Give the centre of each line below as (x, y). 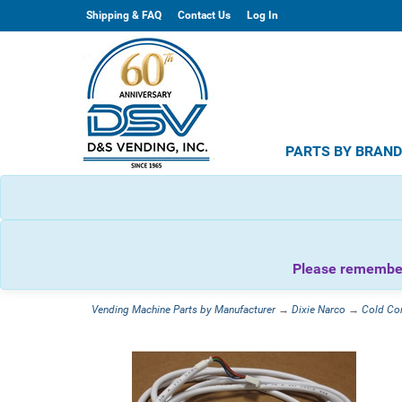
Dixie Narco (319, 310)
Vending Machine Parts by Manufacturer (184, 310)
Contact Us (204, 15)
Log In (262, 15)
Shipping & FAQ (124, 15)
